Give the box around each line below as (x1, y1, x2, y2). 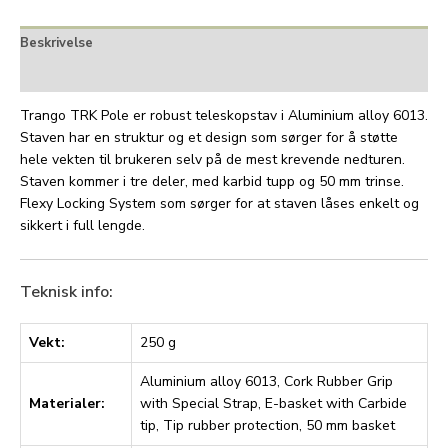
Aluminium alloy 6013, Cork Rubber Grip (140, 372, 393, 392)
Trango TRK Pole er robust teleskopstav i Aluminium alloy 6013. (20, 106, 428, 126)
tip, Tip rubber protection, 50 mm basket (140, 416, 395, 436)
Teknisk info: (20, 281, 113, 304)
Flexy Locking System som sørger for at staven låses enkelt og (20, 194, 419, 214)
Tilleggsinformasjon (20, 66, 146, 85)
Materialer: (29, 394, 105, 414)
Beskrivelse (20, 33, 93, 52)
